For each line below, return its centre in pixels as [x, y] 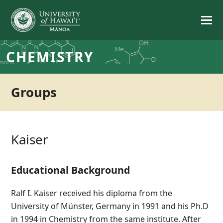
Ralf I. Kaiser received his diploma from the [92, 193]
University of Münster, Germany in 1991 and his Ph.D [110, 206]
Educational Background [71, 170]
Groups [34, 92]
